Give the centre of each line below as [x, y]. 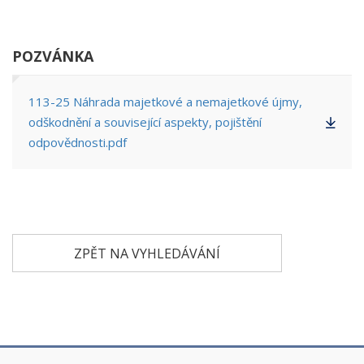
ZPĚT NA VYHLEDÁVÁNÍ [147, 253]
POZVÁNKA [53, 56]
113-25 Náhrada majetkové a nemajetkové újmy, [165, 102]
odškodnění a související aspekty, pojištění [145, 122]
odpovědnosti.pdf [78, 142]
